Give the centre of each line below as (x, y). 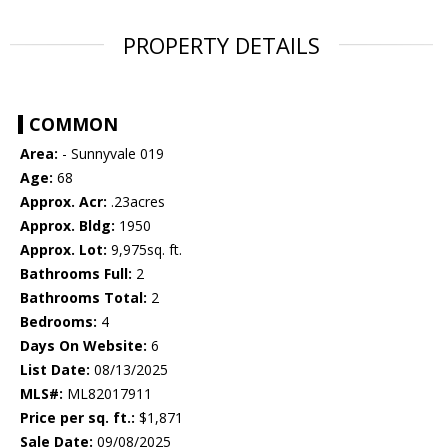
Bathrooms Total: (83, 298)
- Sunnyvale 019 (111, 154)
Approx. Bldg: (67, 226)
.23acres (136, 202)
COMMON (73, 124)
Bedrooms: (58, 322)
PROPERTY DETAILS (221, 45)
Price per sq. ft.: (77, 418)
